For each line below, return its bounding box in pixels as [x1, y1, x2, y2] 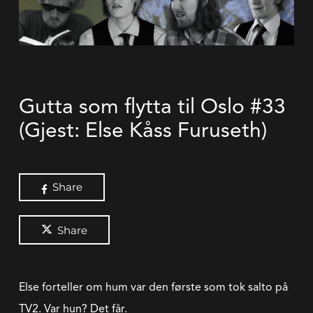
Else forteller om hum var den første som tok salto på [18, 280, 288, 294]
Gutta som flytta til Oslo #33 [18, 94, 286, 119]
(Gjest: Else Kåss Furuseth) [18, 117, 267, 143]
